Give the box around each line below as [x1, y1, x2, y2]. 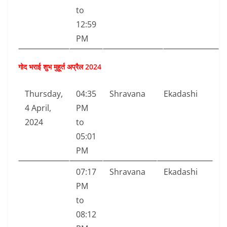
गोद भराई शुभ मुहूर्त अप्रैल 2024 [18, 62, 101, 72]
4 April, [25, 102, 51, 114]
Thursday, [25, 88, 63, 100]
